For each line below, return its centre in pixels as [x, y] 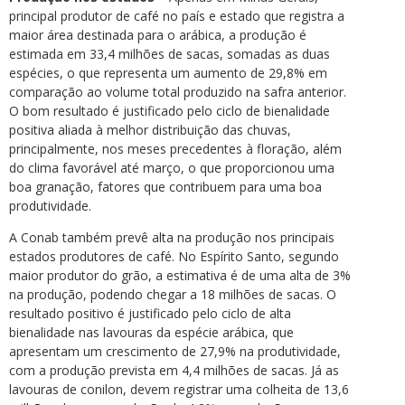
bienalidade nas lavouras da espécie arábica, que [151, 332]
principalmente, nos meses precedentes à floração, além [175, 148]
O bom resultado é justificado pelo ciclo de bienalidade [170, 110]
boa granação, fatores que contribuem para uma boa [165, 186]
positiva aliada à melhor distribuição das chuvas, [150, 129]
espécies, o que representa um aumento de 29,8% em [168, 72]
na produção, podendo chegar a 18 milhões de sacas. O [173, 294]
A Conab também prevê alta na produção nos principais [172, 237]
